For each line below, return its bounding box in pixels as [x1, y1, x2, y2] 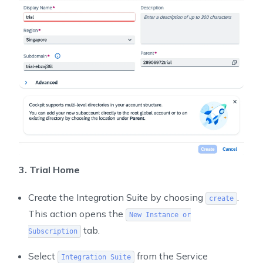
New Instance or [129, 210, 191, 219]
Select [28, 249, 58, 262]
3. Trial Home [19, 163, 80, 176]
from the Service [134, 249, 208, 262]
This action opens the [28, 207, 126, 220]
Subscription [28, 227, 77, 235]
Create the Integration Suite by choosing [28, 191, 205, 203]
